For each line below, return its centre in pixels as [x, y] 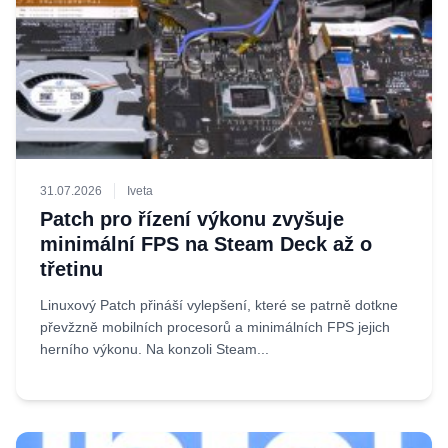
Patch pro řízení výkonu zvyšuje [192, 219]
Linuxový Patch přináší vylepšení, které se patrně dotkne [219, 305]
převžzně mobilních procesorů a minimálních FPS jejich [215, 327]
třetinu [71, 269]
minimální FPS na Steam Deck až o [206, 244]
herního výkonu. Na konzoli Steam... [154, 349]
